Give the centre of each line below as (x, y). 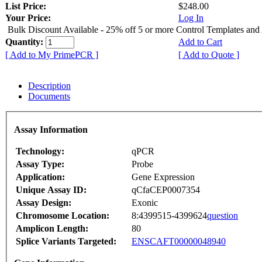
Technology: (40, 151)
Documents (49, 96)
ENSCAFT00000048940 (179, 242)
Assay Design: (44, 203)
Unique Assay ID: (51, 190)
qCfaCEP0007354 (166, 190)
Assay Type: (40, 164)
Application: (40, 177)
